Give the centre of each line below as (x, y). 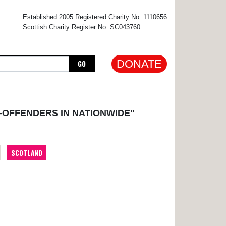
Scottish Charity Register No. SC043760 (81, 27)
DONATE (139, 64)
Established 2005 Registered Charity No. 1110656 (95, 17)
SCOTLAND (26, 153)
